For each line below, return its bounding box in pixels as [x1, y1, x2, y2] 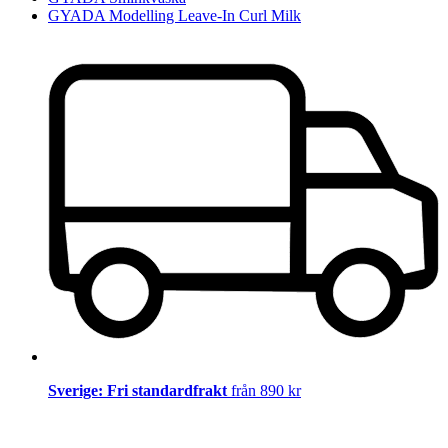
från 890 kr [231, 382, 301, 400]
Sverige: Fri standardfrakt [48, 382, 231, 400]
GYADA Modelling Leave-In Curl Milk [48, 6, 301, 24]
